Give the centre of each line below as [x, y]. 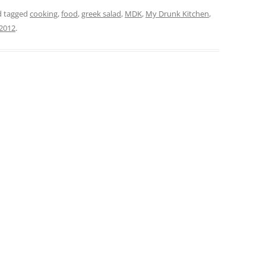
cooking [44, 14]
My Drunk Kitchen [177, 14]
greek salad [101, 14]
